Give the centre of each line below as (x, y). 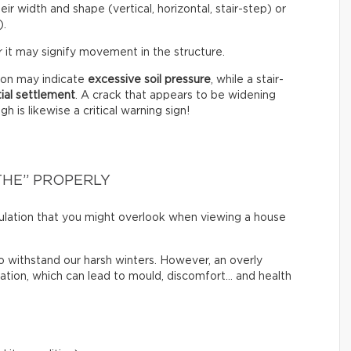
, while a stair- (247, 80)
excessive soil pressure (149, 80)
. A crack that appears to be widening (175, 95)
